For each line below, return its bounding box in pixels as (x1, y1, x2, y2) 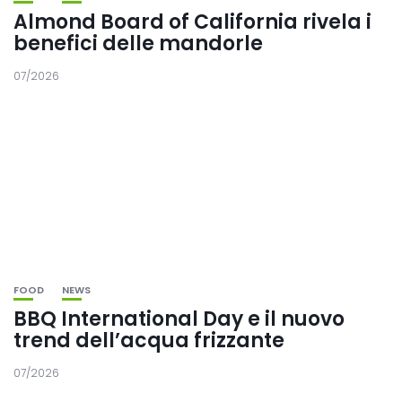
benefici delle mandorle (13, 30, 263, 58)
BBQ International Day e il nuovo (13, 305, 345, 334)
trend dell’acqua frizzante (13, 327, 284, 355)
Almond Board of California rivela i (13, 8, 371, 37)
